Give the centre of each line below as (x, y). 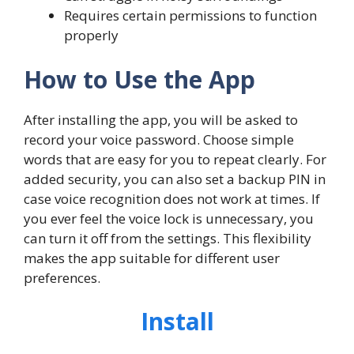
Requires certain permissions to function (190, 16)
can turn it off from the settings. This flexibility (168, 238)
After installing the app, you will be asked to (161, 119)
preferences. (62, 277)
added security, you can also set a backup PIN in (175, 179)
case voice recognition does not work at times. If (172, 198)
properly (91, 36)
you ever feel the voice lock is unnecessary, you (169, 218)
